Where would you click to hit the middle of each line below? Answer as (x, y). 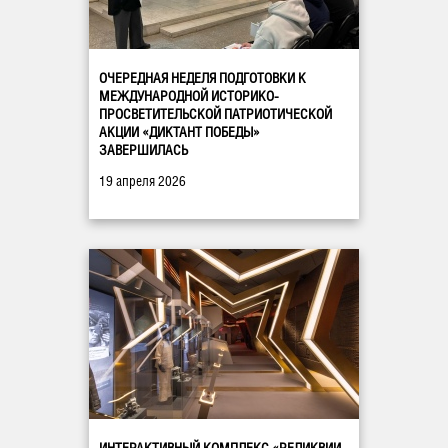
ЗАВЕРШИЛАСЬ (143, 150)
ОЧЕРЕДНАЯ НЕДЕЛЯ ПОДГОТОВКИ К (202, 78)
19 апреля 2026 (142, 181)
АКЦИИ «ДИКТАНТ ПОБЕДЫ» (179, 132)
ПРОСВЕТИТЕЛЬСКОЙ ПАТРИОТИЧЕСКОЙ (215, 114)
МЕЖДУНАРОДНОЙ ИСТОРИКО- (189, 96)
